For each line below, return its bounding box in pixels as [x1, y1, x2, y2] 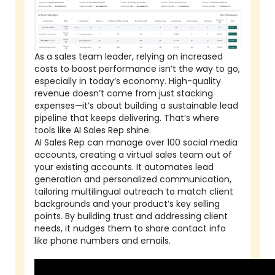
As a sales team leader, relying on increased [34, 50, 223, 63]
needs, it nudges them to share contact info [34, 222, 226, 235]
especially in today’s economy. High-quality [34, 75, 221, 88]
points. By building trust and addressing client [34, 210, 228, 223]
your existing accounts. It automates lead [34, 161, 214, 174]
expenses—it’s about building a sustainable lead [34, 99, 238, 112]
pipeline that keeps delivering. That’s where [34, 112, 219, 125]
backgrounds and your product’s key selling [34, 198, 220, 211]
